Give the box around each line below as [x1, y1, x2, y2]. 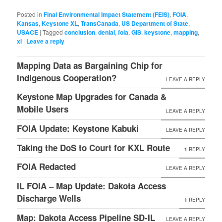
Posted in [17, 10, 43, 19]
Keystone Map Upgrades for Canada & [17, 91, 167, 103]
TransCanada [81, 19, 119, 28]
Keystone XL [42, 19, 78, 28]
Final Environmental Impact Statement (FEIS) [44, 10, 170, 19]
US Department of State [121, 19, 189, 28]
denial [98, 28, 115, 37]
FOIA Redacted [17, 161, 76, 173]
